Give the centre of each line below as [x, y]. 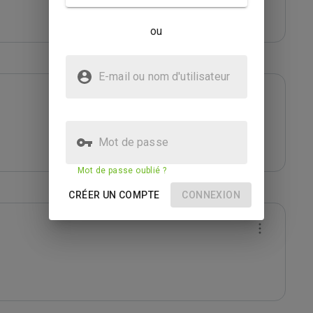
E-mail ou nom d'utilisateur [150, 74]
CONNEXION [211, 195]
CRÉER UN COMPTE [114, 195]
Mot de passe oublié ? [122, 170]
